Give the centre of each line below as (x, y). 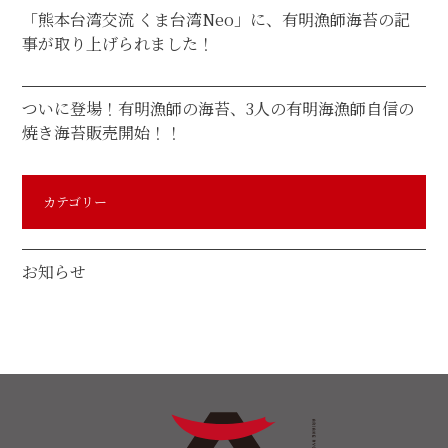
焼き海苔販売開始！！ (102, 133)
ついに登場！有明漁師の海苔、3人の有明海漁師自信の (218, 109)
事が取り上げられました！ (118, 44)
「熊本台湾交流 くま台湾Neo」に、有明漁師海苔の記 (216, 20)
